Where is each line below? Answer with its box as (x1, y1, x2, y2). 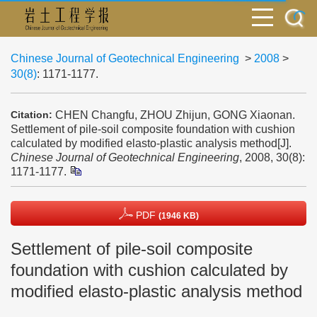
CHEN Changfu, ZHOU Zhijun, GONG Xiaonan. (55, 108, 295, 121)
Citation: (11, 109, 52, 120)
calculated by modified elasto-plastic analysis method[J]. (11, 137, 292, 149)
